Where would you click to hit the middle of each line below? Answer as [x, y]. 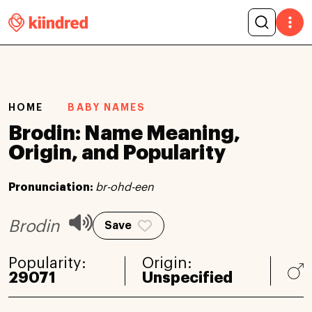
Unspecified [188, 278]
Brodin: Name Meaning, [124, 133]
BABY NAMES [107, 107]
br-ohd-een [125, 187]
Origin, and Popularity [117, 153]
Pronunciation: [52, 187]
